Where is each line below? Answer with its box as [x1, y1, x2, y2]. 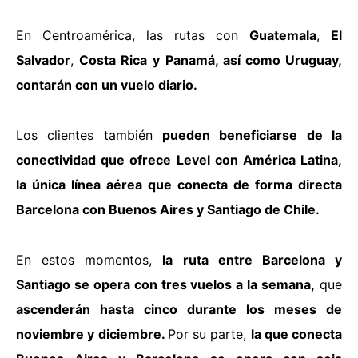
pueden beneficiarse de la [162, 126, 342, 143]
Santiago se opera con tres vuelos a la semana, [16, 276, 316, 292]
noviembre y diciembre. [16, 325, 168, 342]
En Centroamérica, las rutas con [16, 26, 249, 43]
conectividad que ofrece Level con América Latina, [16, 151, 342, 168]
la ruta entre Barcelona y [162, 251, 343, 268]
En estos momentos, [16, 251, 163, 268]
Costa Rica [79, 51, 148, 68]
